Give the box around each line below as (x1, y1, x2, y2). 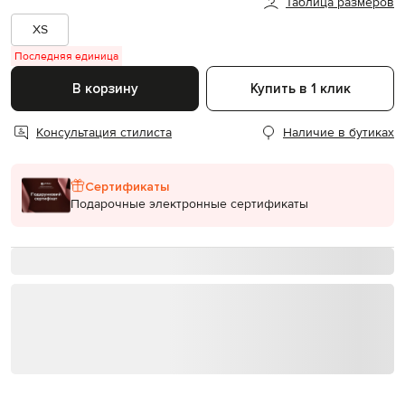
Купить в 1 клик (250, 80, 351, 98)
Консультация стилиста (36, 124, 172, 141)
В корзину (71, 80, 138, 97)
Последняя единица (14, 49, 118, 64)
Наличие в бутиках (283, 124, 394, 141)
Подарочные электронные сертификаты (71, 195, 308, 212)
